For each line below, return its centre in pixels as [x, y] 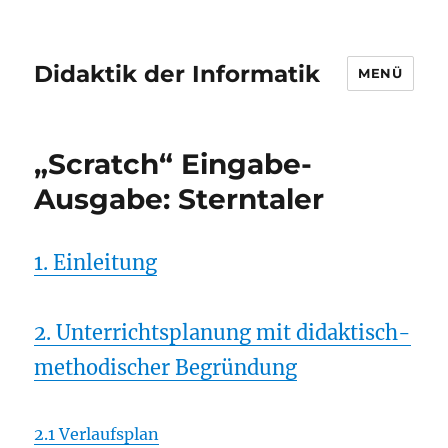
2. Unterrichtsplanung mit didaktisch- [223, 332]
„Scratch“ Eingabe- [173, 164]
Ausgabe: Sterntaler [179, 199]
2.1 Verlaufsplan [97, 434]
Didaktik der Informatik [177, 73]
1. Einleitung [96, 262]
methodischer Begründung [166, 367]
